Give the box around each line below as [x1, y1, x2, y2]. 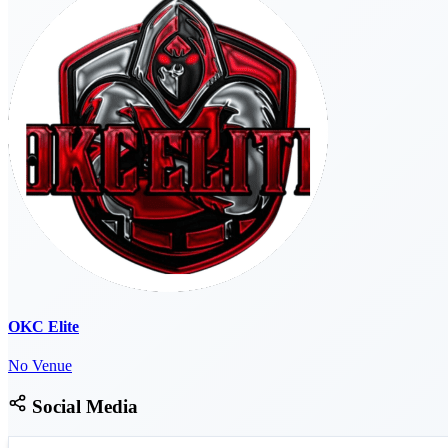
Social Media [26, 395, 138, 417]
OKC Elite [8, 317, 79, 335]
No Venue [8, 356, 72, 374]
